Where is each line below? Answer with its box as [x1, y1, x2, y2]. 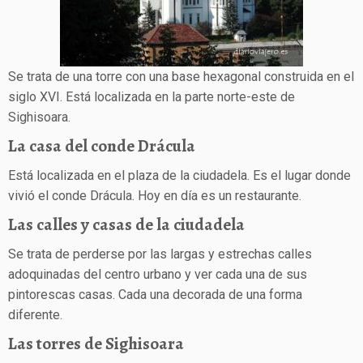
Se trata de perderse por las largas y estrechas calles [8, 246, 312, 262]
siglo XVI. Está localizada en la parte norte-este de [8, 89, 295, 105]
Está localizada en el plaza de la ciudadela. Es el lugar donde [8, 168, 351, 183]
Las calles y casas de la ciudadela [8, 213, 245, 236]
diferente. [8, 307, 62, 322]
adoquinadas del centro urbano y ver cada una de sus [8, 267, 307, 282]
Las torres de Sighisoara [8, 332, 184, 355]
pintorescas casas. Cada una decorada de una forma [8, 287, 302, 302]
